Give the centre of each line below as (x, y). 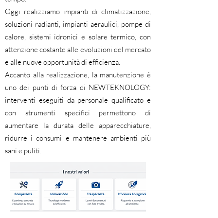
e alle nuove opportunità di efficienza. (63, 62)
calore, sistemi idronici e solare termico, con (78, 37)
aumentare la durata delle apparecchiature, (78, 125)
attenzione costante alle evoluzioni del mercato (78, 49)
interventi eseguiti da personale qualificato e (78, 100)
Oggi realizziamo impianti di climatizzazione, (78, 11)
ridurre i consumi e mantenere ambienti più (78, 138)
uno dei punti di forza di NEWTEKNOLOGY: (78, 87)
